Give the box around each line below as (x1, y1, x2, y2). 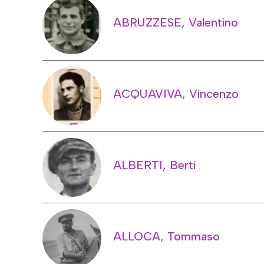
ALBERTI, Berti (113, 157, 196, 172)
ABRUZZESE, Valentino (113, 15, 238, 29)
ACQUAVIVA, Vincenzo (113, 86, 239, 101)
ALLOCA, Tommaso (113, 229, 220, 243)
